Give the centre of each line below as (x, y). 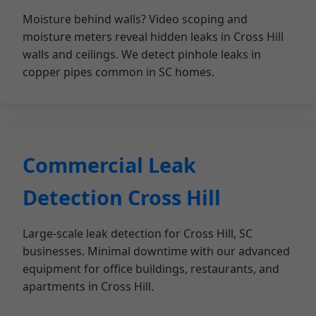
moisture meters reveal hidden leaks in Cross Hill (153, 37)
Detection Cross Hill (122, 197)
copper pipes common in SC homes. (119, 72)
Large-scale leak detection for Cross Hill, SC (138, 233)
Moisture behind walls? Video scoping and (135, 19)
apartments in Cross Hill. (88, 286)
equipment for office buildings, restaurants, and (151, 269)
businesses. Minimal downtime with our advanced (156, 251)
